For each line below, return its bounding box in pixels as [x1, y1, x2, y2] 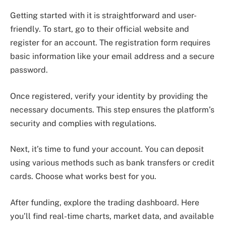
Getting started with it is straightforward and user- [10, 11, 197, 21]
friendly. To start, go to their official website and [10, 24, 189, 34]
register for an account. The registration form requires [10, 38, 210, 48]
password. [10, 65, 48, 75]
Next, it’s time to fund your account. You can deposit [10, 144, 204, 154]
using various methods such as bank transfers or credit [10, 158, 214, 168]
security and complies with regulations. [10, 118, 156, 128]
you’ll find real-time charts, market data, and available [10, 211, 214, 221]
